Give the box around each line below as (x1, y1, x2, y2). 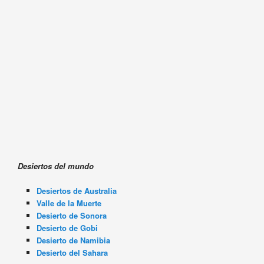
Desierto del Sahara (37, 247, 113, 259)
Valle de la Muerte (37, 197, 102, 209)
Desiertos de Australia (37, 185, 117, 197)
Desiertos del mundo (17, 160, 94, 172)
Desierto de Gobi (37, 222, 101, 234)
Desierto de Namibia (37, 235, 111, 246)
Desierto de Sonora (37, 210, 110, 222)
